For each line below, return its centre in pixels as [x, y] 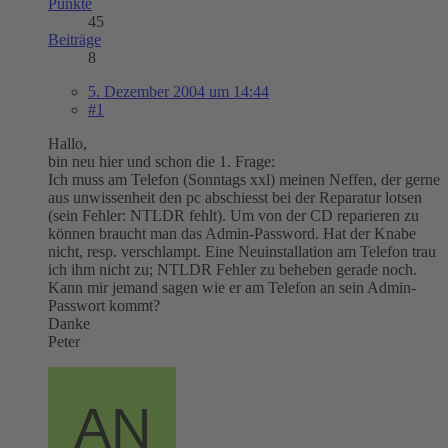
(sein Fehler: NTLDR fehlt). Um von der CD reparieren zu [233, 215]
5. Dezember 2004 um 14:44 [178, 91]
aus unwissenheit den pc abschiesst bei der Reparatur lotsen [235, 197]
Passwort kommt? [104, 305]
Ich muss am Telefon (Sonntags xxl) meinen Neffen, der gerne [244, 179]
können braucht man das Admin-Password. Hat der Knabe [232, 233]
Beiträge [74, 39]
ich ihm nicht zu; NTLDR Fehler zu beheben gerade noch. [232, 269]
